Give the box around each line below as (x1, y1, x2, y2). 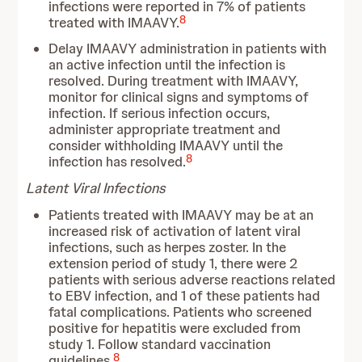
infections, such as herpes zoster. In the (48, 238, 287, 256)
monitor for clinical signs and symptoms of (48, 88, 309, 106)
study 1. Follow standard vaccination (48, 335, 271, 353)
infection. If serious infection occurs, (48, 104, 271, 122)
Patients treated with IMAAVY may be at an (48, 206, 314, 224)
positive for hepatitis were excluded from (48, 319, 301, 337)
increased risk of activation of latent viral (48, 222, 301, 240)
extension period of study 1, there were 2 (48, 255, 298, 272)
